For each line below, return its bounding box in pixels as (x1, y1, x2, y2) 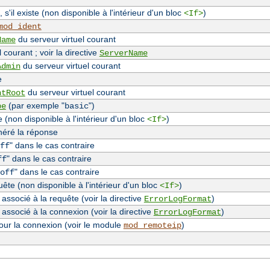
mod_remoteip (123, 221, 181, 231)
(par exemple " (5, 101, 64, 111)
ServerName (99, 48, 148, 58)
